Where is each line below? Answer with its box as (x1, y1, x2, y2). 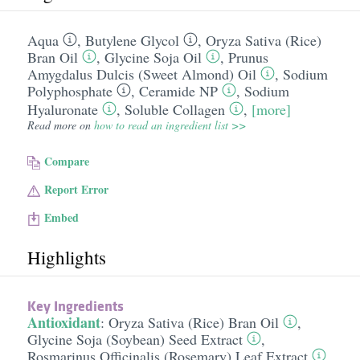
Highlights (27, 245, 106, 269)
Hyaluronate (27, 100, 98, 119)
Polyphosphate (27, 81, 112, 100)
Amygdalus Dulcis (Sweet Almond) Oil (27, 64, 256, 84)
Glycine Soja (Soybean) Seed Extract (27, 329, 243, 349)
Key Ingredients (27, 296, 124, 316)
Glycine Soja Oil (104, 47, 202, 67)
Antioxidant (27, 312, 100, 333)
